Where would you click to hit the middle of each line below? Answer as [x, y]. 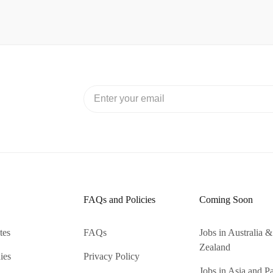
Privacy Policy [111, 256]
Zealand [214, 247]
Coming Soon [226, 200]
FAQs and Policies [119, 200]
